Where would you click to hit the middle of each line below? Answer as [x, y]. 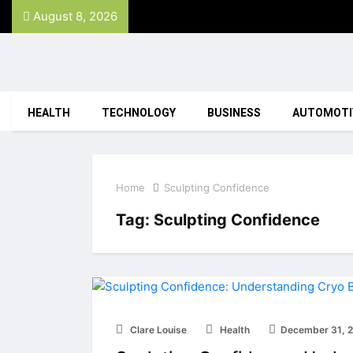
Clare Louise [157, 329]
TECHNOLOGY [139, 113]
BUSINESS [234, 113]
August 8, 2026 [74, 16]
